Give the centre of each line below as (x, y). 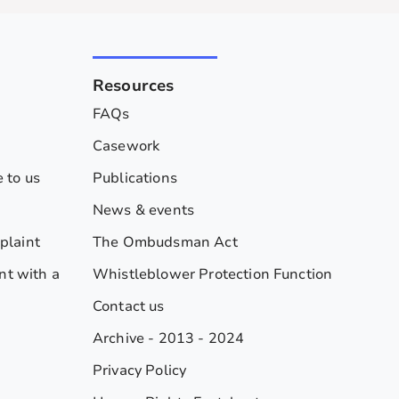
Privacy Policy (140, 370)
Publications (135, 178)
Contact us (129, 306)
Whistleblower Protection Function (213, 274)
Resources (134, 85)
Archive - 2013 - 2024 (169, 338)
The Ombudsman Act (165, 242)
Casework (126, 146)
